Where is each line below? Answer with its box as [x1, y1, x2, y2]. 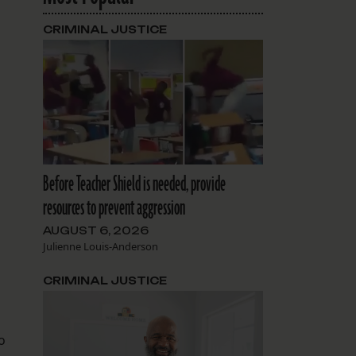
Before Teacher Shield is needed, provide [42, 169, 226, 199]
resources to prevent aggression [42, 193, 185, 222]
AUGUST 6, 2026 [42, 223, 149, 237]
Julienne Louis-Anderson [42, 238, 158, 253]
